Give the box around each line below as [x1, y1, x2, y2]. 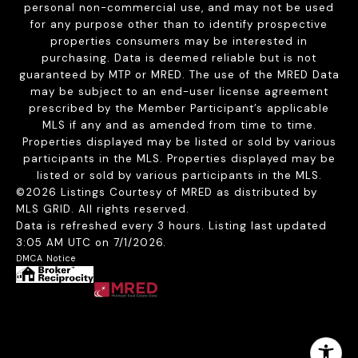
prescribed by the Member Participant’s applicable [29, 101, 329, 116]
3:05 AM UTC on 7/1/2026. [16, 236, 170, 250]
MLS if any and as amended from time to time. [42, 118, 316, 133]
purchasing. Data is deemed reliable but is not [42, 51, 316, 66]
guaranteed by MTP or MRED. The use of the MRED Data [18, 68, 340, 82]
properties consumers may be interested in [50, 34, 308, 49]
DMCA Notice [16, 253, 76, 265]
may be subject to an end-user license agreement [30, 85, 328, 99]
